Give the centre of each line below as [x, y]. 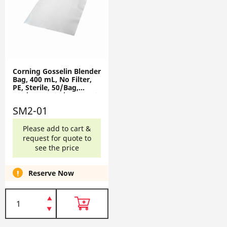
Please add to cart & [57, 128]
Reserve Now [54, 173]
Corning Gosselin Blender [57, 71]
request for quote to [57, 138]
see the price [57, 147]
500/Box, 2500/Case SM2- [57, 95]
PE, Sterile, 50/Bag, [46, 87]
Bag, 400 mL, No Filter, [52, 79]
